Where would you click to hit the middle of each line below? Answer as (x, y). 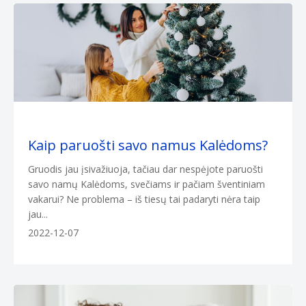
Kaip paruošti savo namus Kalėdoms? (148, 145)
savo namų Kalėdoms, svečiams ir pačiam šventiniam (147, 184)
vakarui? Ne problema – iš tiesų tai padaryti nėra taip (144, 199)
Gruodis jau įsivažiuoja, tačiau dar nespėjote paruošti (145, 169)
